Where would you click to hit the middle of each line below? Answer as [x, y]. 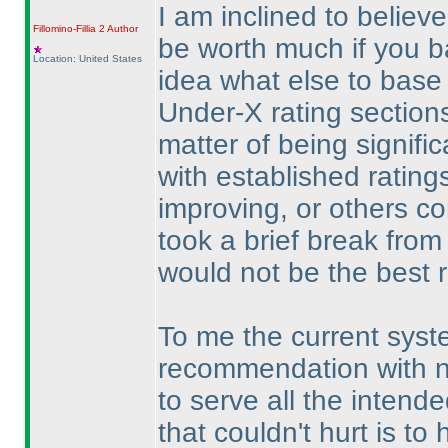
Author [121, 28]
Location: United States [87, 58]
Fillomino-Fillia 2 [68, 28]
